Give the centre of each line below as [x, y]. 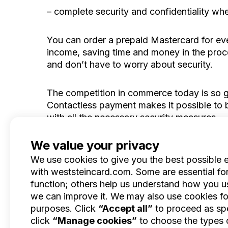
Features [176, 189]
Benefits [174, 201]
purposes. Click [64, 208]
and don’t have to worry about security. [130, 64]
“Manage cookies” [95, 221]
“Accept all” [125, 208]
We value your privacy [95, 145]
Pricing [172, 213]
